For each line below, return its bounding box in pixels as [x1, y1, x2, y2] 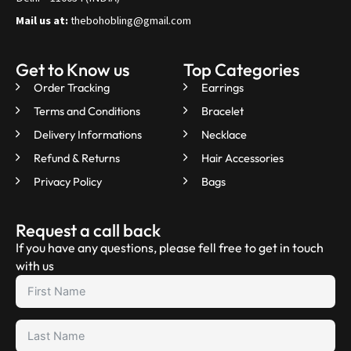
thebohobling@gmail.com [68, 13, 191, 28]
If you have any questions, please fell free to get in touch [16, 239, 324, 255]
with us [16, 257, 54, 273]
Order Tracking [33, 79, 110, 95]
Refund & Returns [33, 150, 120, 165]
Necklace [201, 126, 247, 142]
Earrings [201, 79, 244, 95]
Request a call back [16, 219, 161, 241]
